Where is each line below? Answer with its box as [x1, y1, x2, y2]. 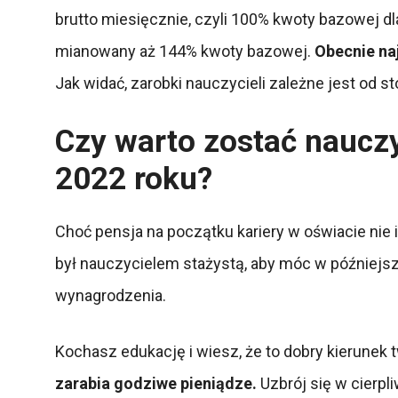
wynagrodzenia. [55, 285, 170, 305]
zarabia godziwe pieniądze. [55, 373, 257, 393]
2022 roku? [55, 160, 212, 197]
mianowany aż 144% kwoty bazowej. [55, 41, 314, 60]
